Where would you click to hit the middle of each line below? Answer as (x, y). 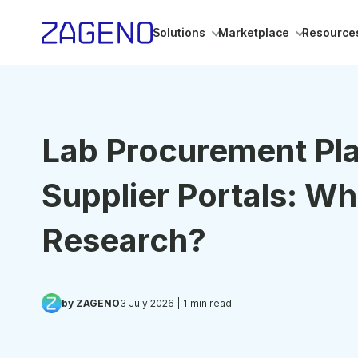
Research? (124, 240)
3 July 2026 (147, 303)
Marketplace (254, 32)
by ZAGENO (91, 303)
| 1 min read (203, 303)
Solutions (179, 32)
